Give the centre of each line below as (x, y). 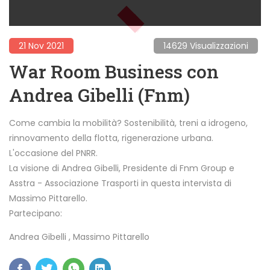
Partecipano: (36, 213)
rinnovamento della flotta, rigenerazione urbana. (111, 138)
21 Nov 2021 (41, 46)
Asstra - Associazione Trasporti (74, 183)
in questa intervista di (185, 183)
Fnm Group (203, 168)
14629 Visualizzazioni (206, 46)
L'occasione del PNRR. (53, 153)
